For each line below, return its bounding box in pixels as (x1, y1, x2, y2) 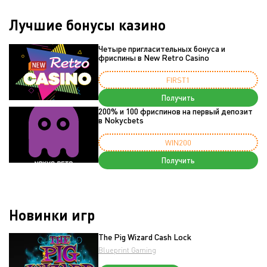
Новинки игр (9, 206, 95, 224)
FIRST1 (166, 75, 190, 85)
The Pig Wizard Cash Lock (98, 232, 191, 243)
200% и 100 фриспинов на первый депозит (98, 106, 253, 117)
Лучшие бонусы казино (9, 16, 166, 34)
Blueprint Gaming (98, 246, 156, 255)
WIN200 (165, 138, 191, 148)
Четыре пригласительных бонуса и (98, 44, 225, 54)
